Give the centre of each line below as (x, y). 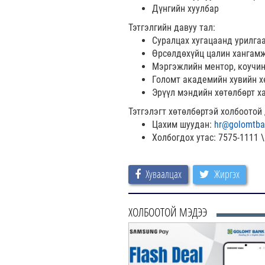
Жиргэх (227, 174)
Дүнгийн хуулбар (185, 8)
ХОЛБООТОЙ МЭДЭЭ (168, 212)
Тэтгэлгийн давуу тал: (172, 27)
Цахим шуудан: (183, 124)
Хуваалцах (164, 174)
